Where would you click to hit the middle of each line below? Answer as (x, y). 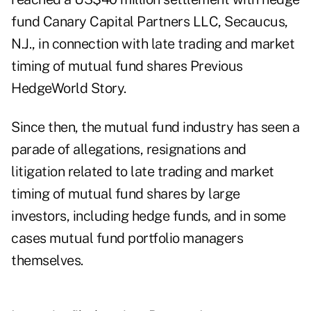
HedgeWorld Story (67, 89)
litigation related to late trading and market (143, 172)
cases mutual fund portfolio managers (127, 238)
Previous (216, 66)
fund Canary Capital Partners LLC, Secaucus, (150, 22)
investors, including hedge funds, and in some (149, 216)
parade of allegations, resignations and (129, 150)
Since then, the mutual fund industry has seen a (155, 127)
